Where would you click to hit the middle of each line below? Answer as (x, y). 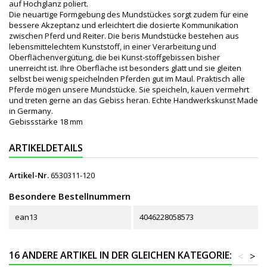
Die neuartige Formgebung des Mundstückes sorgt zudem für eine (129, 14)
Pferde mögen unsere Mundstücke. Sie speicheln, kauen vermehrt (129, 89)
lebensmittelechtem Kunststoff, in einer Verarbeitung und (113, 46)
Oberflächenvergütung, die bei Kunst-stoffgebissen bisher (114, 57)
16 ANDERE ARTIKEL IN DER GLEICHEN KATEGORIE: (120, 255)
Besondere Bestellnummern (70, 196)
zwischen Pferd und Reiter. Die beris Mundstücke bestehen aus (124, 35)
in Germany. (31, 111)
